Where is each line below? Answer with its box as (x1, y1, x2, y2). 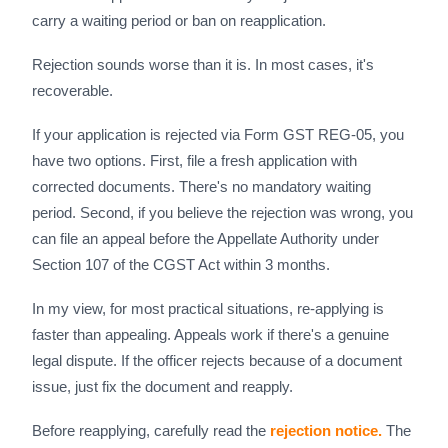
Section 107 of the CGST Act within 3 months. (32, 256, 330, 273)
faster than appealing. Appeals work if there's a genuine (32, 326, 389, 343)
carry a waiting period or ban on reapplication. (32, 12, 326, 29)
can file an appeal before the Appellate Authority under (32, 230, 379, 247)
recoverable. (32, 82, 113, 99)
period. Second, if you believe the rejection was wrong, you (32, 204, 413, 221)
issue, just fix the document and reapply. (32, 378, 293, 395)
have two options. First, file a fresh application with (32, 152, 357, 169)
